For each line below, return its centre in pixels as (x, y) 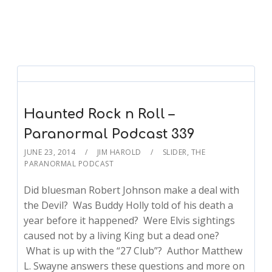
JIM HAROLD (119, 152)
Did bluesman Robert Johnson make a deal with (132, 190)
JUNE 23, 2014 (50, 152)
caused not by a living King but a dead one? (122, 236)
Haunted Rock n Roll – (99, 114)
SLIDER (175, 152)
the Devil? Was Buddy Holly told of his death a (129, 206)
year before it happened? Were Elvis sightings (130, 221)
